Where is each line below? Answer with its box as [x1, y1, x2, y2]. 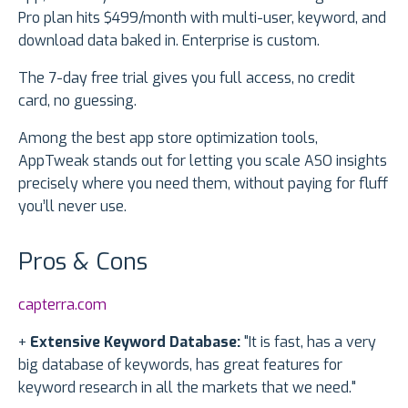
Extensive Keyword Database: [30, 331, 240, 352]
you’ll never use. [18, 196, 127, 216]
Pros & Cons [18, 245, 148, 278]
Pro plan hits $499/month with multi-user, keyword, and [18, 7, 386, 27]
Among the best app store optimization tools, [18, 127, 318, 148]
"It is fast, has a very [240, 331, 376, 352]
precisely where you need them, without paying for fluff [18, 173, 388, 193]
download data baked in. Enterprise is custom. [18, 30, 320, 50]
